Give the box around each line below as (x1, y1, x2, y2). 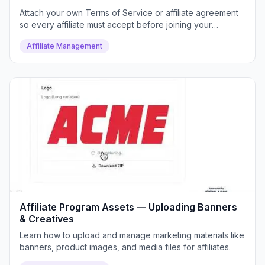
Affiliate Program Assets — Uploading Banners (20, 201, 237, 213)
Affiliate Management (27, 41, 102, 50)
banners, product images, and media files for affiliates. (20, 242, 231, 252)
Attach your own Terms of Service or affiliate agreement (20, 8, 238, 18)
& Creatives (20, 213, 74, 225)
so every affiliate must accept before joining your (20, 20, 212, 30)
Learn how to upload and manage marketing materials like (20, 230, 244, 240)
